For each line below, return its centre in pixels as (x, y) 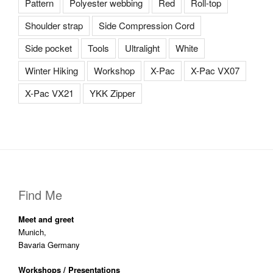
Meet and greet (46, 219)
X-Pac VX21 (49, 93)
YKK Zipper (112, 93)
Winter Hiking (51, 71)
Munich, (32, 232)
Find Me (40, 195)
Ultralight (142, 48)
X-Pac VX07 (215, 71)
